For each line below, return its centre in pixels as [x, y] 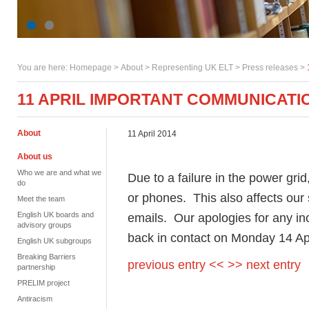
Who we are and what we [59, 172]
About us [35, 157]
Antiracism [35, 299]
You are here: [43, 68]
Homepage [91, 68]
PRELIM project [43, 283]
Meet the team [41, 199]
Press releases [270, 68]
